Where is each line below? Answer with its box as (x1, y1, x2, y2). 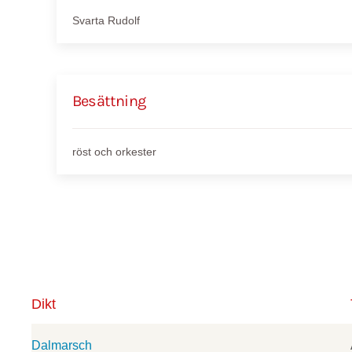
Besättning (72, 92, 145, 110)
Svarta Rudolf (72, 14, 140, 27)
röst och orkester (72, 145, 156, 158)
